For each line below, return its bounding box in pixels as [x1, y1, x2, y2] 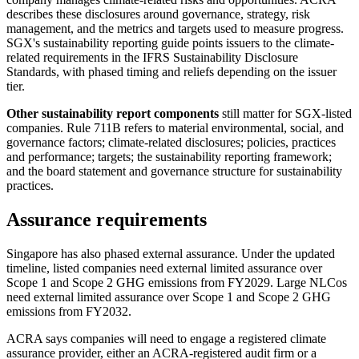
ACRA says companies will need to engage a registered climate [6, 331, 326, 345]
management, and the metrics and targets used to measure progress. [6, 21, 344, 35]
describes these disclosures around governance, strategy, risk [6, 6, 310, 21]
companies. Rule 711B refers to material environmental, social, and [6, 120, 344, 135]
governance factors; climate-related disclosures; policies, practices [6, 135, 336, 149]
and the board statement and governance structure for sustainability [6, 163, 342, 178]
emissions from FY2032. [6, 304, 131, 318]
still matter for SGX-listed [219, 106, 352, 120]
